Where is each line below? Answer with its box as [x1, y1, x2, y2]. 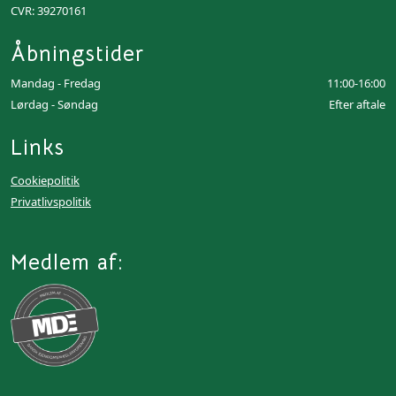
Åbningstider [11, 41, 144, 67]
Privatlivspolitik [11, 194, 91, 209]
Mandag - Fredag [11, 75, 101, 91]
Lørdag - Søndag [11, 96, 98, 112]
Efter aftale [329, 96, 385, 112]
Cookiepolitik [11, 172, 80, 188]
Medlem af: [11, 249, 124, 276]
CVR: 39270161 [11, 3, 87, 19]
